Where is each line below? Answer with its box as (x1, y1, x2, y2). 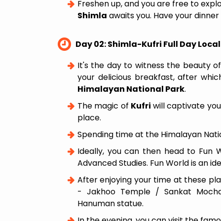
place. (77, 112, 101, 123)
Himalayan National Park (77, 83, 184, 95)
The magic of (77, 100, 131, 111)
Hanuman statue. (77, 198, 144, 209)
